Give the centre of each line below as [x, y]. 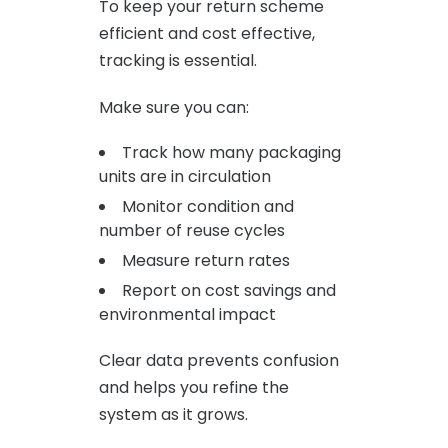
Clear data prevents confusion [219, 360]
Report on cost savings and [229, 290]
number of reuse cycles [192, 230]
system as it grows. [173, 414]
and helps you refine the [194, 387]
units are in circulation [185, 176]
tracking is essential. [178, 60]
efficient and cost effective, [207, 33]
